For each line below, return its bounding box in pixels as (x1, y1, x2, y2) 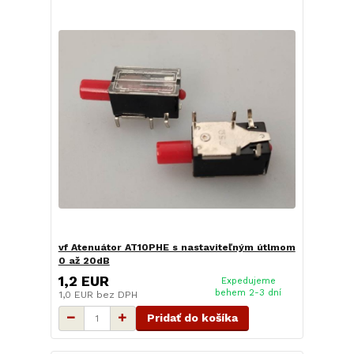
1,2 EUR (58, 273, 109, 289)
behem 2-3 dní (215, 287, 282, 298)
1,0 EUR (58, 288, 96, 300)
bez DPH (96, 288, 137, 300)
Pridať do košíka (146, 311, 238, 324)
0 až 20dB (58, 255, 110, 267)
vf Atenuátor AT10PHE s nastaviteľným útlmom (58, 242, 296, 254)
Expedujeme (220, 275, 276, 286)
